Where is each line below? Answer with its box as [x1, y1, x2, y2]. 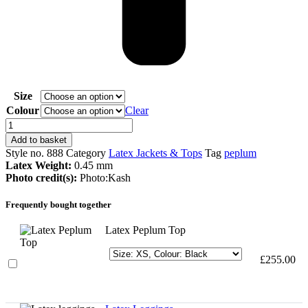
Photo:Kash [80, 172, 131, 184]
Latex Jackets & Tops [109, 147, 202, 159]
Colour [6, 104, 39, 117]
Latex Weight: [5, 159, 71, 172]
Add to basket [11, 135, 67, 146]
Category [66, 147, 106, 159]
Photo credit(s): [5, 172, 80, 184]
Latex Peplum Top [105, 224, 186, 236]
